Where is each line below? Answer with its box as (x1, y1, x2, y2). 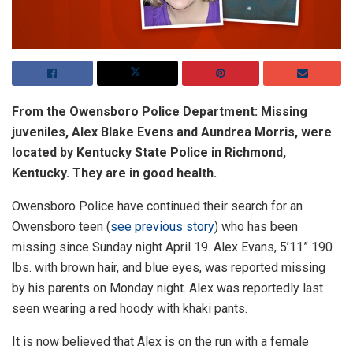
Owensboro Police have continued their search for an (12, 199, 303, 214)
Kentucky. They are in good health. (12, 165, 217, 181)
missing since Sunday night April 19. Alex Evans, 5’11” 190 (12, 240, 333, 255)
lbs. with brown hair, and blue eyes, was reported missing (12, 260, 325, 276)
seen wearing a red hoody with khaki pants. (12, 301, 247, 317)
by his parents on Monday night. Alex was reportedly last (12, 281, 323, 296)
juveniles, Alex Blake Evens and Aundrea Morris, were (12, 124, 332, 140)
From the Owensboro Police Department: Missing (12, 104, 307, 120)
